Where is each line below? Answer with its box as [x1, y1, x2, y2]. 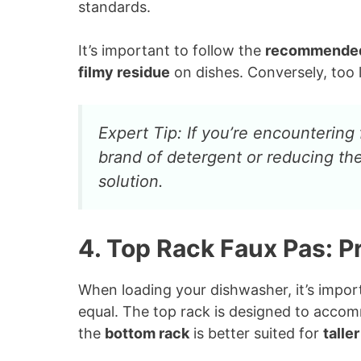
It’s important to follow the [78, 42, 265, 59]
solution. [98, 172, 164, 191]
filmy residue [78, 64, 170, 81]
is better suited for [189, 325, 323, 342]
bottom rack [105, 325, 189, 342]
